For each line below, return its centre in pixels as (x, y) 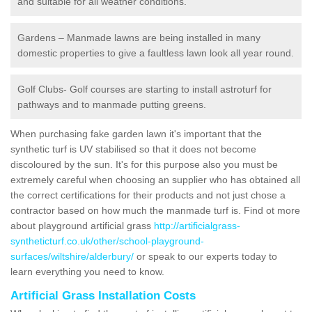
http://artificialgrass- (197, 225)
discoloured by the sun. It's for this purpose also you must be (144, 164)
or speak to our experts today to (205, 256)
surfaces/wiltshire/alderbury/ (72, 256)
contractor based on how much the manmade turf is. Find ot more (155, 210)
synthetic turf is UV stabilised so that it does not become (133, 149)
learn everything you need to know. (89, 271)
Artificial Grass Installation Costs (103, 295)
